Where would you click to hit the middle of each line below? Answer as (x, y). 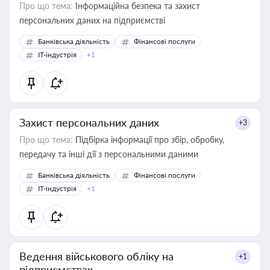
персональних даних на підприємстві (92, 20)
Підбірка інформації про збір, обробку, (149, 140)
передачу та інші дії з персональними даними (109, 154)
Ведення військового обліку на (96, 256)
